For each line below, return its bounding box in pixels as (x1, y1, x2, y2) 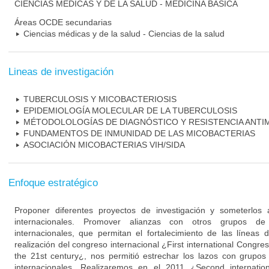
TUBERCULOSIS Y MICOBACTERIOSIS (23, 94, 177, 104)
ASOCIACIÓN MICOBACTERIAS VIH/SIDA (23, 140, 185, 150)
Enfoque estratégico (8, 177, 98, 189)
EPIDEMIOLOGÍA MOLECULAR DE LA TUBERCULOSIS (23, 106, 237, 115)
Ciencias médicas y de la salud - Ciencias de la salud (23, 29, 225, 38)
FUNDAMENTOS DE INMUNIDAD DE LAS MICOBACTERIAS (23, 128, 255, 138)
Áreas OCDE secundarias (14, 17, 112, 27)
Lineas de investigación (8, 66, 113, 77)
